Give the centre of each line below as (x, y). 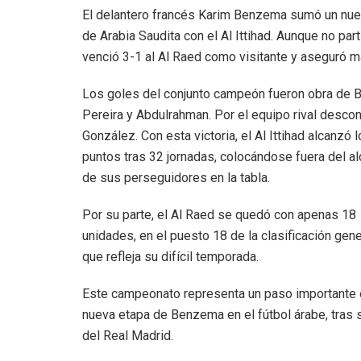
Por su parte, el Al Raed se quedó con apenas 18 (219, 215)
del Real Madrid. (128, 336)
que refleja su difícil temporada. (170, 257)
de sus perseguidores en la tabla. (176, 178)
